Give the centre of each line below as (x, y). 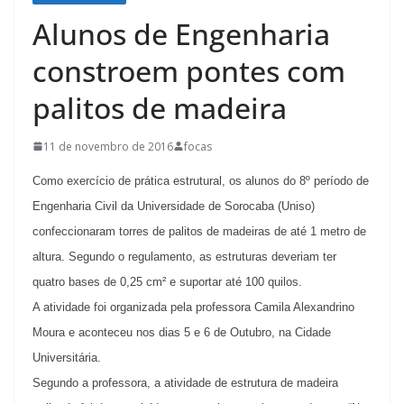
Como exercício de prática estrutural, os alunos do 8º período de (201, 180)
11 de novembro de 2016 (108, 146)
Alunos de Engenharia (181, 33)
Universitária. (67, 357)
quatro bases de (76, 281)
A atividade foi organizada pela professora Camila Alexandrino (193, 307)
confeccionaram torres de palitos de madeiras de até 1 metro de (199, 231)
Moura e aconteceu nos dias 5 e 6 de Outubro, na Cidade (182, 332)
